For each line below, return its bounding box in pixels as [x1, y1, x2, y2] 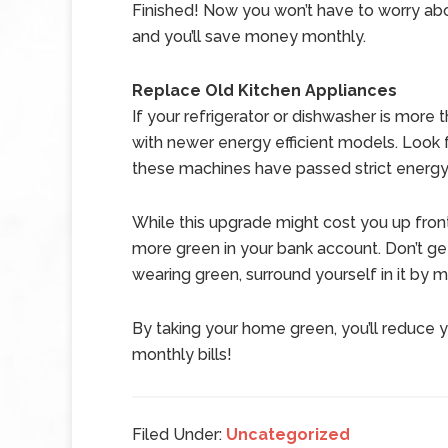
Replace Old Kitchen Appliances [132, 81, 397, 100]
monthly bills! [132, 345, 232, 364]
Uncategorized [226, 425, 350, 444]
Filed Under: [132, 425, 226, 444]
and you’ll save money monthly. [132, 27, 366, 46]
